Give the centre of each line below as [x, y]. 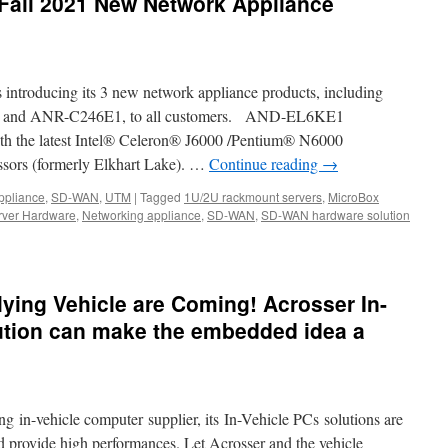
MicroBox [353, 196]
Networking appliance [141, 214]
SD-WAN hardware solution [335, 214]
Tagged [160, 196]
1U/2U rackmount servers [253, 196]
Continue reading [265, 163]
